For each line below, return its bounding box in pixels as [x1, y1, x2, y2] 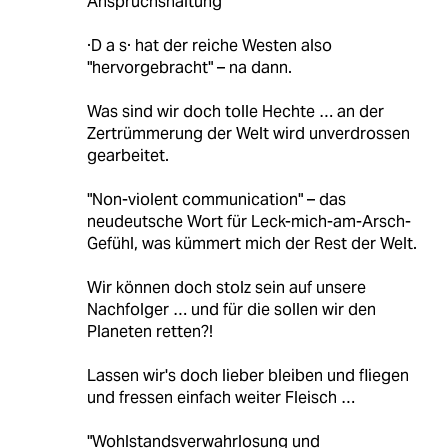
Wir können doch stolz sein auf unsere [86, 277, 366, 299]
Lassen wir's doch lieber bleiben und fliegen [86, 365, 409, 387]
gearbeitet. [86, 145, 169, 167]
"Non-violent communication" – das [86, 189, 346, 211]
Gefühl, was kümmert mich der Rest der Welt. [86, 233, 417, 255]
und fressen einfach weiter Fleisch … [86, 387, 355, 409]
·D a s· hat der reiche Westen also [86, 35, 332, 57]
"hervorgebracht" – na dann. [86, 57, 292, 79]
